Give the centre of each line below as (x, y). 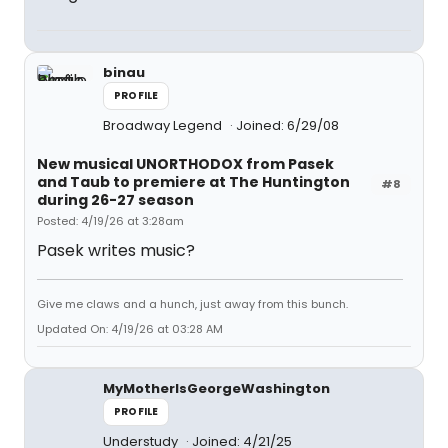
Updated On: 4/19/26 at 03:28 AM (130, 329)
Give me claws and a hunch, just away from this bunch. (192, 304)
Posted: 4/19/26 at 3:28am (110, 221)
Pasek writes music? (116, 250)
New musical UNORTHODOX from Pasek (185, 164)
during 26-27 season (115, 200)
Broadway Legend (164, 125)
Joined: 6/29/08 (287, 125)
